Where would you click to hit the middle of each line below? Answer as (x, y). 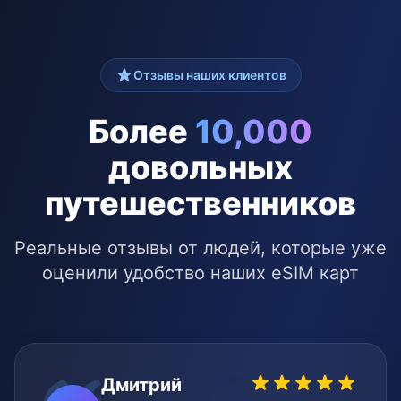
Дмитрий (141, 385)
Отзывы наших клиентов (209, 75)
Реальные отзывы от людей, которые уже (200, 248)
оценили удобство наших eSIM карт (200, 273)
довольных (200, 167)
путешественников (200, 203)
